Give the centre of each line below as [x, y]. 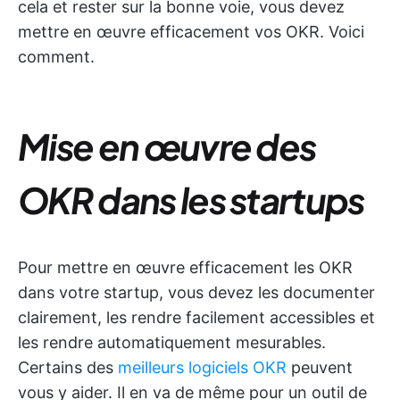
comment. [56, 57]
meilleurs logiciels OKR [202, 367]
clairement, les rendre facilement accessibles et [196, 317]
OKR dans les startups [191, 200]
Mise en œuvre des [167, 146]
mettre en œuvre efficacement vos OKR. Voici [191, 32]
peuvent [320, 367]
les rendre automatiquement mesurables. [172, 342]
